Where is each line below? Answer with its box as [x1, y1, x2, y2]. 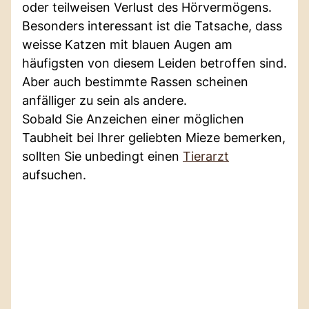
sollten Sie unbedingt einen [22, 148, 183, 163]
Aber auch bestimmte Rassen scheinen [22, 74, 248, 89]
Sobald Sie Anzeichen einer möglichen [22, 111, 244, 126]
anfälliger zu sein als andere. [22, 92, 187, 108]
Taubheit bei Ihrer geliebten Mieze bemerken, [22, 130, 286, 145]
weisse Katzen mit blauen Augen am [22, 37, 232, 52]
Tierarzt [183, 148, 229, 163]
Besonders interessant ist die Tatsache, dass [22, 18, 282, 33]
